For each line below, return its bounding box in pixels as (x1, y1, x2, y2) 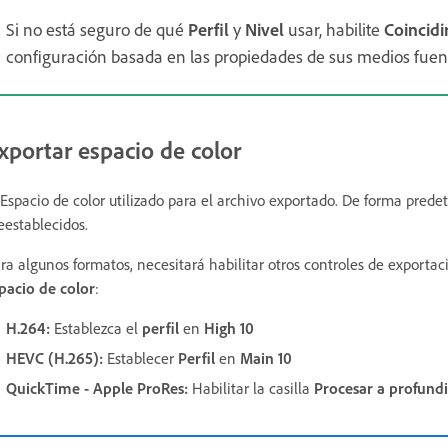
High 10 (204, 318, 254, 339)
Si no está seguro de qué (6, 18, 188, 41)
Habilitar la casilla (188, 378, 314, 399)
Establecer (103, 348, 178, 369)
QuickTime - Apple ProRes (6, 378, 184, 399)
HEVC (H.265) (6, 348, 99, 369)
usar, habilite (284, 18, 384, 41)
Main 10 (240, 348, 292, 369)
